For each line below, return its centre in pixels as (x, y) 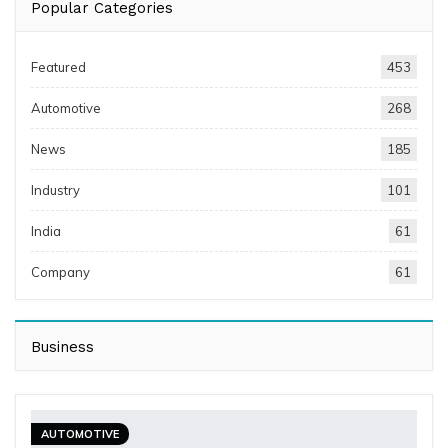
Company (60, 272)
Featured (58, 67)
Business (62, 347)
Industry (55, 190)
